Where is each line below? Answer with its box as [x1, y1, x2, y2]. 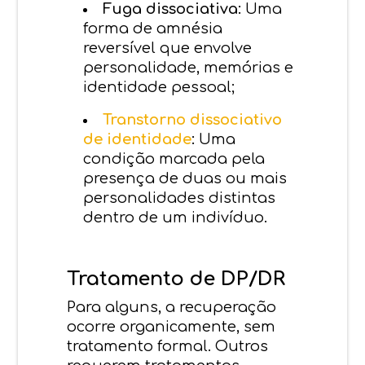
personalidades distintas [83, 189, 276, 206]
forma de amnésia [83, 20, 223, 37]
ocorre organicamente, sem [67, 318, 276, 335]
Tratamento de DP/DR [67, 267, 286, 290]
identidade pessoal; [83, 78, 235, 95]
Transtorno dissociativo [103, 111, 283, 128]
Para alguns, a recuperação [67, 298, 277, 315]
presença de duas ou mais [83, 169, 288, 187]
